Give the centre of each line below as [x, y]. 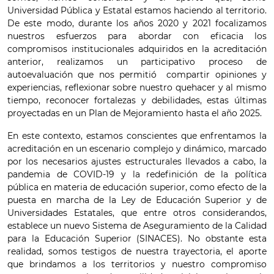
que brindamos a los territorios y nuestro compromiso [137, 264]
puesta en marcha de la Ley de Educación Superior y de [137, 200]
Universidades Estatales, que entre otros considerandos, [137, 213]
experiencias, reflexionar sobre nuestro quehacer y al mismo [137, 87]
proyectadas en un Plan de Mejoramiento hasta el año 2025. [135, 113]
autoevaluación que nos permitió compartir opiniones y [137, 75]
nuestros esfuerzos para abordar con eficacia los [137, 36]
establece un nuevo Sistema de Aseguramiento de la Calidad [137, 226]
